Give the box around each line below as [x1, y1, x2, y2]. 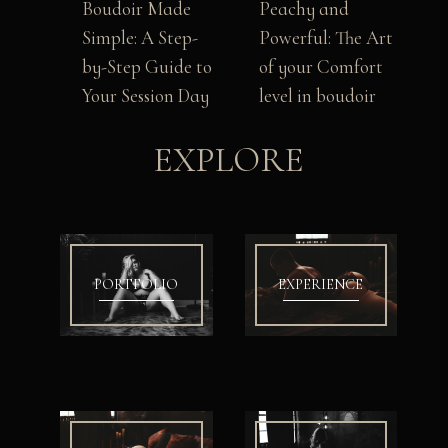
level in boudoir [259, 85, 377, 108]
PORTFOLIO [94, 276, 179, 294]
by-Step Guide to [81, 56, 212, 79]
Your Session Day [81, 85, 209, 108]
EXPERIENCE [278, 276, 364, 294]
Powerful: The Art [259, 27, 394, 50]
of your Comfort [259, 56, 384, 79]
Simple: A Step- [81, 27, 198, 50]
